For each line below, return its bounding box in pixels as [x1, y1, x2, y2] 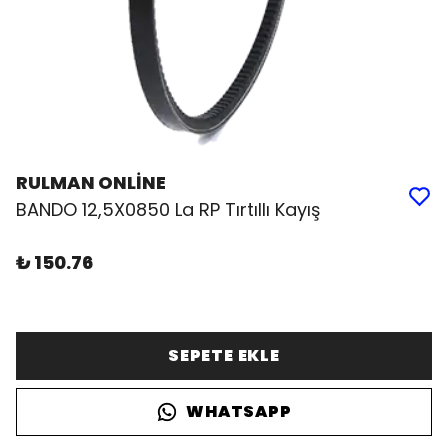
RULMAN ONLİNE [16, 170, 166, 195]
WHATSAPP [186, 400, 292, 423]
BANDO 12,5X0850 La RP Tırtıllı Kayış [16, 197, 320, 222]
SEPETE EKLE [168, 344, 280, 367]
